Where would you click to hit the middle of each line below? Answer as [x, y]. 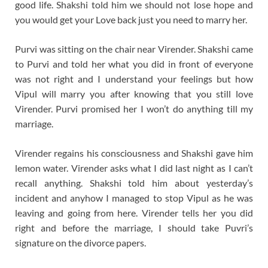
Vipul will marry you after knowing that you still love [134, 94]
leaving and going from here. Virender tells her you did [134, 213]
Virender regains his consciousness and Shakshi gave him [134, 153]
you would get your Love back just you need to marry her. [131, 20]
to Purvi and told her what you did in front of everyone [134, 64]
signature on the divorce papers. [80, 243]
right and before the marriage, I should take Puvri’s [134, 228]
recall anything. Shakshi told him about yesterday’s [134, 183]
